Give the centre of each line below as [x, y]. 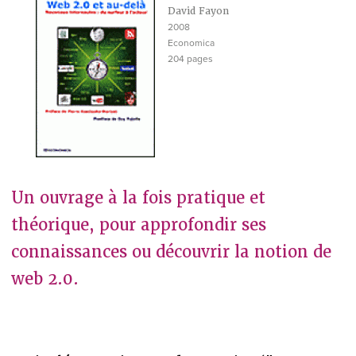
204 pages [190, 59]
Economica [191, 43]
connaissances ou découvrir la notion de [171, 252]
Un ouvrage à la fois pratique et [138, 197]
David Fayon [198, 11]
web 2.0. [44, 279]
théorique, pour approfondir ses [138, 224]
